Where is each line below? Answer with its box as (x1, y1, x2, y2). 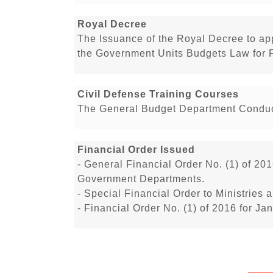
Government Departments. (77, 174, 205, 185)
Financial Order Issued (77, 144, 195, 155)
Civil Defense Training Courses (77, 89, 239, 100)
